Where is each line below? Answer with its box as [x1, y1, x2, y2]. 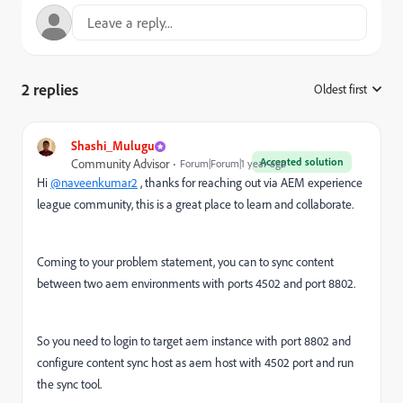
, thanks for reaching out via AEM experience [138, 175, 363, 192]
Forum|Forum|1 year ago [180, 157, 286, 171]
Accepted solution [260, 155, 344, 169]
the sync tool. [37, 376, 102, 393]
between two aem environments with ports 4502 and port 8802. [37, 275, 355, 292]
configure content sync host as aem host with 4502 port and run [37, 354, 354, 372]
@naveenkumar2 [50, 175, 138, 192]
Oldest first [314, 81, 367, 98]
